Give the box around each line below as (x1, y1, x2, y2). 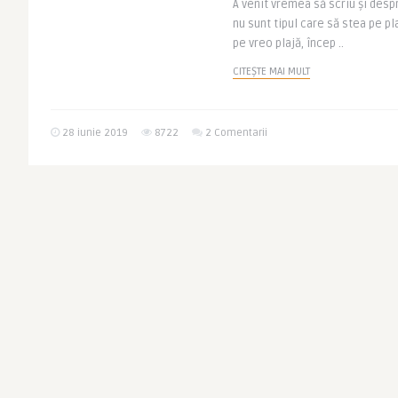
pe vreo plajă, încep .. (233, 36, 344, 51)
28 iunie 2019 (60, 126, 128, 139)
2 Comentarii (205, 126, 267, 139)
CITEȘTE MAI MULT (233, 65, 310, 78)
